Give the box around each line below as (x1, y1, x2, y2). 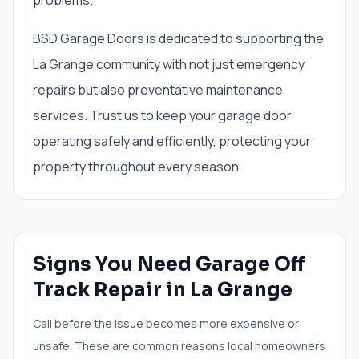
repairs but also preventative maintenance (33, 81, 283, 99)
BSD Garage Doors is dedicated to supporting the (33, 30, 324, 47)
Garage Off (196, 252, 305, 276)
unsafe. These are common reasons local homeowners (33, 338, 325, 353)
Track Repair (33, 278, 162, 302)
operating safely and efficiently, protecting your (33, 132, 311, 150)
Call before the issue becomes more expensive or (33, 316, 299, 331)
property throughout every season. (33, 158, 242, 175)
